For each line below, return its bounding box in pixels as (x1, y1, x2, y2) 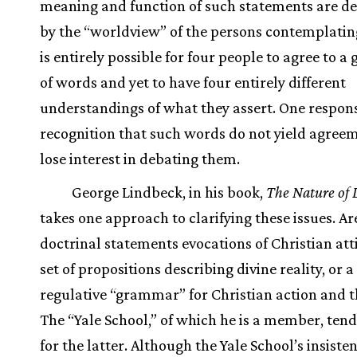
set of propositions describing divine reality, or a (40, 260, 354, 278)
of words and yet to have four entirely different (40, 73, 346, 92)
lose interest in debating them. (40, 150, 240, 168)
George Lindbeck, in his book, (72, 183, 266, 202)
